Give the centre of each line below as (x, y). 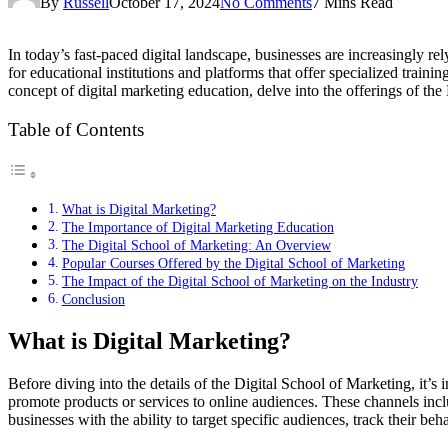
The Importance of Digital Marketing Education (197, 227)
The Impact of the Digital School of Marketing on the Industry (239, 281)
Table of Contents (76, 130)
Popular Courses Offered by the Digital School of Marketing (233, 263)
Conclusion (93, 299)
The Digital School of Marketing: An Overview (196, 245)
